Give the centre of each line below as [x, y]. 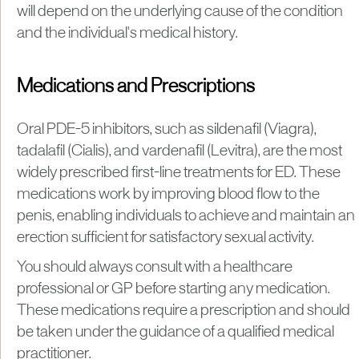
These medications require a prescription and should [184, 311]
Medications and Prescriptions [136, 87]
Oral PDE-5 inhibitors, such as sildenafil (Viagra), [167, 129]
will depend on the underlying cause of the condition [180, 12]
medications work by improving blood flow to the [168, 194]
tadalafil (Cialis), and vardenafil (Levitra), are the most [179, 151]
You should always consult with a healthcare [155, 267]
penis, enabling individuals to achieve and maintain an [186, 216]
